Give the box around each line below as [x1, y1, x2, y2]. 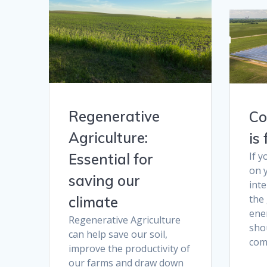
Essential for [69, 150, 154, 168]
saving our [69, 171, 141, 190]
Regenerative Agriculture [69, 213, 181, 226]
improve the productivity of [69, 241, 191, 255]
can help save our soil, [69, 227, 168, 241]
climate [69, 193, 119, 211]
